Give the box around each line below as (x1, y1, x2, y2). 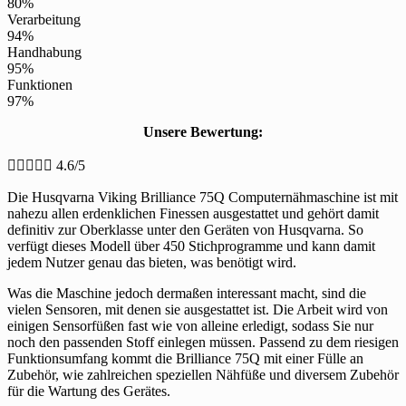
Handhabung (7, 43, 82, 60)
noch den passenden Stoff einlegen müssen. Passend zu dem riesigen (7, 333, 399, 350)
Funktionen (7, 76, 72, 92)
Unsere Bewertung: (143, 123, 263, 140)
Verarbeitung (7, 11, 81, 27)
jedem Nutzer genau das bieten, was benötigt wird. (7, 254, 296, 270)
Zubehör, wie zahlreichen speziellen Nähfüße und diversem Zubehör (7, 366, 399, 382)
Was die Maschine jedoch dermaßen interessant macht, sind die (7, 285, 366, 301)
